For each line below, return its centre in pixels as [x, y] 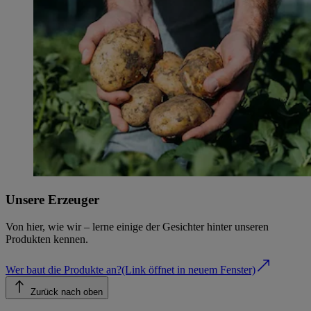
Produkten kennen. [47, 239]
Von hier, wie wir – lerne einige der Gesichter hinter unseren [137, 226]
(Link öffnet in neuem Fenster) [188, 269]
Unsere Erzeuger [52, 200]
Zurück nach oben [67, 292]
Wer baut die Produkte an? [64, 269]
